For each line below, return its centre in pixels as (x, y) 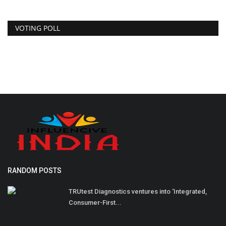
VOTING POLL (38, 28)
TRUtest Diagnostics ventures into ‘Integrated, (138, 191)
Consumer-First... (95, 202)
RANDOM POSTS (35, 170)
